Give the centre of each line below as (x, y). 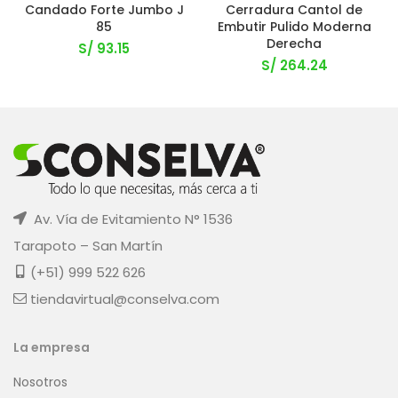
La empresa (52, 347)
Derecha (294, 44)
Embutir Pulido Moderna (294, 27)
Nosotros (40, 382)
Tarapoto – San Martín (88, 245)
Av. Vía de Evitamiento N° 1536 (131, 219)
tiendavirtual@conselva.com (125, 298)
